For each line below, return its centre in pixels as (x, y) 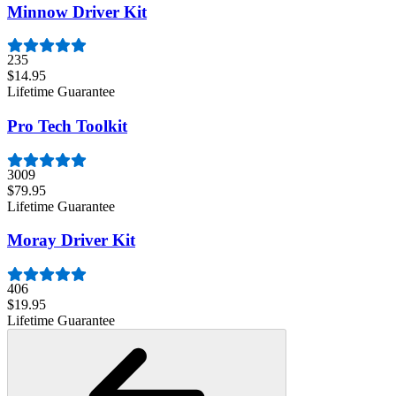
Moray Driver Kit (71, 240)
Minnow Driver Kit (77, 11)
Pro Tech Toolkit (67, 126)
